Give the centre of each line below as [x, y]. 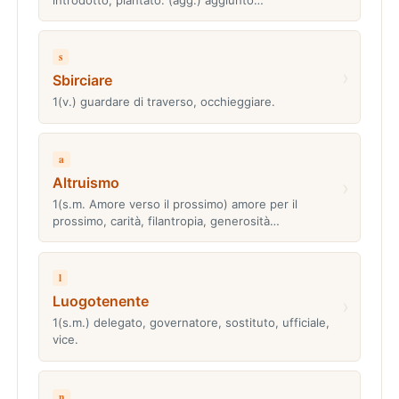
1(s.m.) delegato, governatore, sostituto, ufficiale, [191, 323]
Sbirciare [82, 81]
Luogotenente [100, 301]
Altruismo [85, 182]
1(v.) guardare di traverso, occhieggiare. [163, 102]
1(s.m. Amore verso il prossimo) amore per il [175, 204]
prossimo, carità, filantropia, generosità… [166, 220]
